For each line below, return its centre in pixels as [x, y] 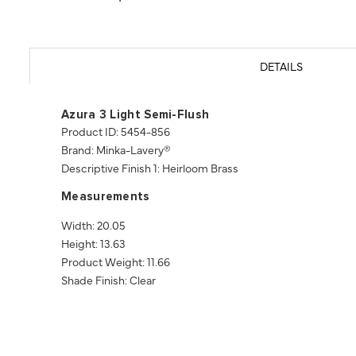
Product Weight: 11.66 [116, 262]
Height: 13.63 [93, 244]
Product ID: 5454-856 [116, 132]
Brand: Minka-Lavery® [116, 150]
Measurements [106, 197]
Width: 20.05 [93, 225]
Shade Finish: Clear [108, 280]
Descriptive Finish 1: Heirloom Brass [150, 168]
